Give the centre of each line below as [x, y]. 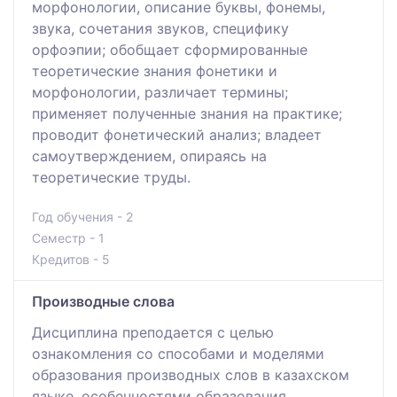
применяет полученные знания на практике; [187, 113]
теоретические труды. [111, 177]
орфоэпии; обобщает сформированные [170, 49]
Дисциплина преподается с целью [153, 332]
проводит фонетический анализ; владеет [177, 134]
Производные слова [103, 301]
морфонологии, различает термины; [160, 92]
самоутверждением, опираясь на [149, 156]
